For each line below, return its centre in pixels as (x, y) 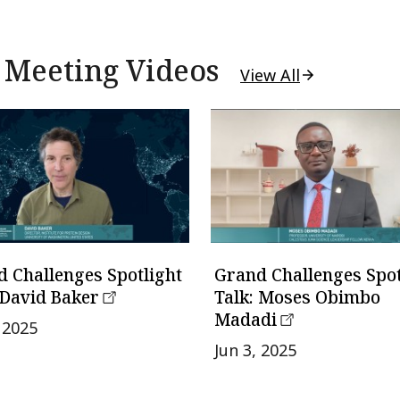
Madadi (245, 320)
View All (270, 75)
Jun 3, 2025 (255, 350)
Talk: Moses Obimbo (297, 298)
